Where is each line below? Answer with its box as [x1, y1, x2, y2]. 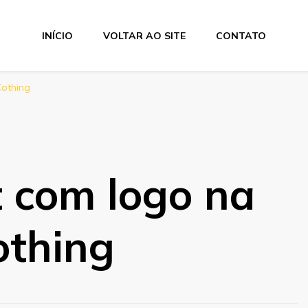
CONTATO [215, 29, 266, 42]
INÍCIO [41, 29, 73, 42]
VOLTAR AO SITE [102, 29, 186, 42]
